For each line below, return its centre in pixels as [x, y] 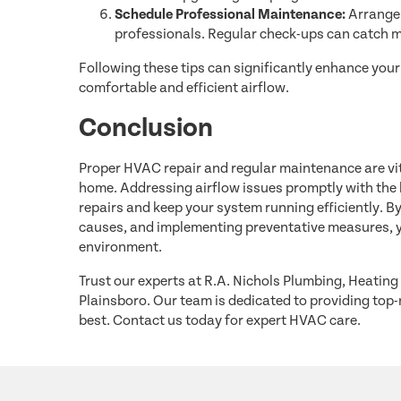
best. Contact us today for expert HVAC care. [220, 320]
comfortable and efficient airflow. [184, 88]
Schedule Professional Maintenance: [230, 14]
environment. [120, 247]
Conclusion [146, 128]
